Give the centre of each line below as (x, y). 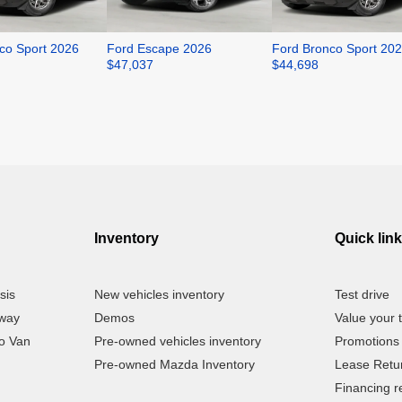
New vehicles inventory (159, 295)
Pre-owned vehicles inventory (177, 341)
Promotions (367, 341)
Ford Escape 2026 (159, 49)
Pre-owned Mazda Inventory (174, 365)
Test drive (363, 295)
